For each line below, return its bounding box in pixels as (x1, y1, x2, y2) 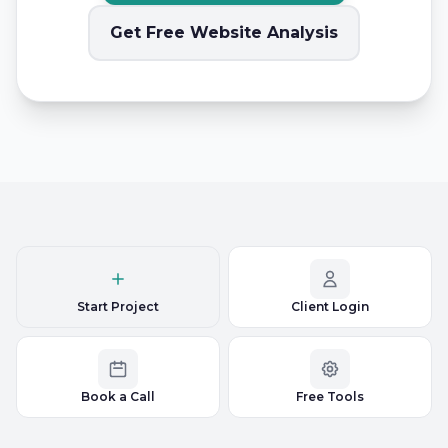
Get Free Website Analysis (110, 23, 338, 42)
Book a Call (81, 389, 155, 404)
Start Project (77, 299, 159, 314)
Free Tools (296, 389, 364, 404)
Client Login (291, 299, 369, 314)
